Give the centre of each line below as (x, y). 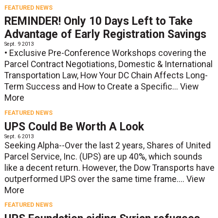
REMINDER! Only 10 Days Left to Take (98, 21)
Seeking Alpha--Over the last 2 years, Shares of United (107, 145)
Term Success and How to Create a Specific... (92, 87)
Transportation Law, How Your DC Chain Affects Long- (106, 76)
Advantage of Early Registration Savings (105, 35)
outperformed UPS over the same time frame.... (95, 179)
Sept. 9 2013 (19, 44)
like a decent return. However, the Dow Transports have (109, 168)
